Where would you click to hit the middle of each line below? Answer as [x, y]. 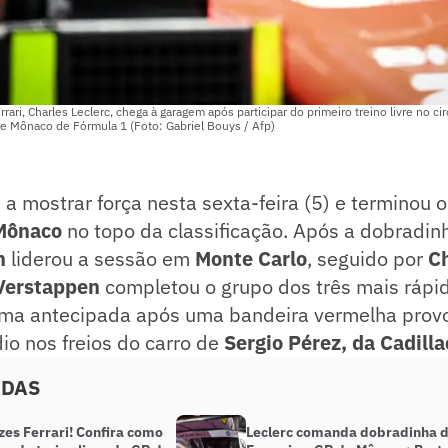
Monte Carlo [251, 259]
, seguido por [367, 259]
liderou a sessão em [100, 259]
